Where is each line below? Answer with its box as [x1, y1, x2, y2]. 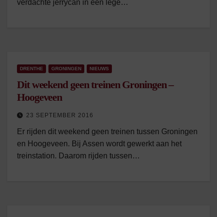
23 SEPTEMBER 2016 [26, 112, 93, 119]
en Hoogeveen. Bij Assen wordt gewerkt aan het [17, 139, 182, 148]
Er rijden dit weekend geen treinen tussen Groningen [17, 127, 198, 136]
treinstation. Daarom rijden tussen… [17, 152, 140, 160]
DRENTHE [20, 66, 43, 71]
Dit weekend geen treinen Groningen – [17, 78, 174, 91]
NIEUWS [90, 66, 109, 71]
